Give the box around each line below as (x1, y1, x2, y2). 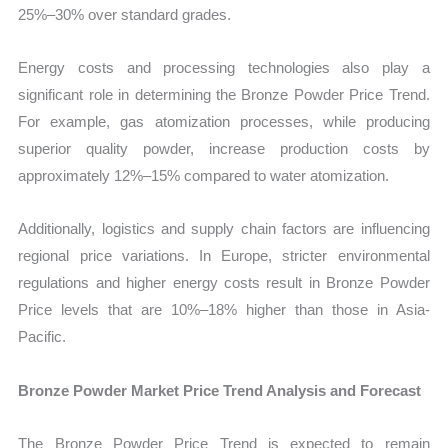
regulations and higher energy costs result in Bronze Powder (18, 274, 430, 292)
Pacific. (18, 328, 67, 346)
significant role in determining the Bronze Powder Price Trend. (18, 86, 430, 104)
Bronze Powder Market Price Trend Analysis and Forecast (18, 381, 422, 399)
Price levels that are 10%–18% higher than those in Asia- (18, 301, 430, 319)
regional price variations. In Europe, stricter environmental (18, 247, 430, 265)
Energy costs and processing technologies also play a (18, 59, 430, 77)
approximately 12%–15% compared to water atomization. (18, 167, 390, 185)
